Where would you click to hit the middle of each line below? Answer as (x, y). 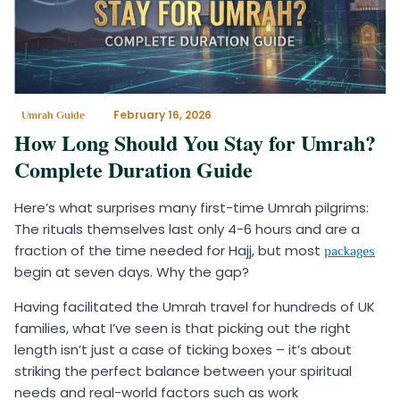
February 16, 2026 (162, 115)
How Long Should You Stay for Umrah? (195, 143)
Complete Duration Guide (133, 170)
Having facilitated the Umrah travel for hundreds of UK (195, 307)
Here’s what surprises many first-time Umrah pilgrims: (192, 208)
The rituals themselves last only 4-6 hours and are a (187, 229)
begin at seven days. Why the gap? (132, 272)
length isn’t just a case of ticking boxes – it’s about (183, 350)
